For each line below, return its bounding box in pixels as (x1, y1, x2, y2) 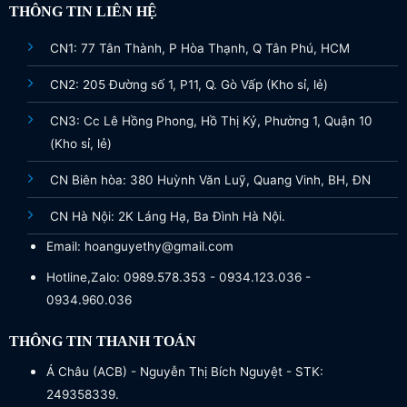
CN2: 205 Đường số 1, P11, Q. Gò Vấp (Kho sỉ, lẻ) (49, 76, 328, 92)
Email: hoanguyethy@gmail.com (45, 238, 233, 253)
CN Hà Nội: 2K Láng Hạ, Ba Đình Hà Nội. (49, 208, 285, 223)
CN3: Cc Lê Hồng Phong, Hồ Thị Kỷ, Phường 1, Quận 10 (49, 113, 372, 128)
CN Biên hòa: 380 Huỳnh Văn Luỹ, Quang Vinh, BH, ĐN (49, 172, 371, 187)
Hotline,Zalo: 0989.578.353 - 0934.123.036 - (45, 270, 311, 285)
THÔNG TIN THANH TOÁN (8, 333, 196, 350)
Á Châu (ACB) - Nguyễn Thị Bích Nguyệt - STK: (45, 364, 323, 380)
